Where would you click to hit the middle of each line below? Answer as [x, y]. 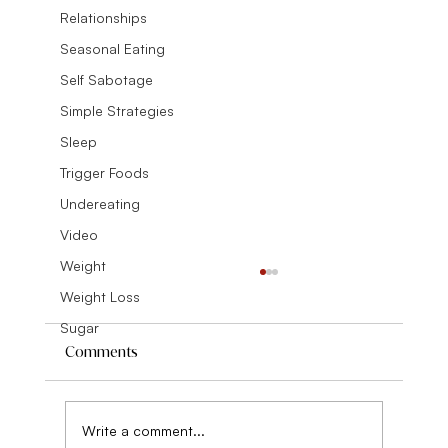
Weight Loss [99, 296]
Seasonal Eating [112, 48]
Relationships [103, 17]
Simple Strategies [116, 110]
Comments [101, 352]
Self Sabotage [106, 79]
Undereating [99, 203]
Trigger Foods [104, 172]
